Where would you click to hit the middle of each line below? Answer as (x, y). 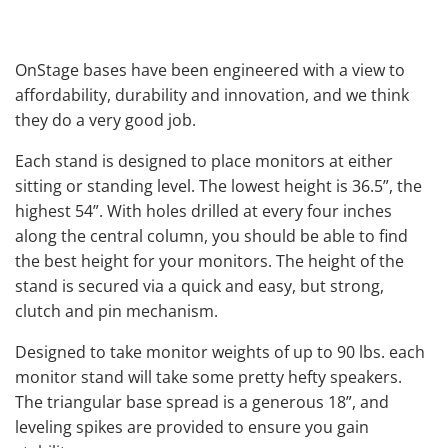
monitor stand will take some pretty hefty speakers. (208, 376)
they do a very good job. (105, 119)
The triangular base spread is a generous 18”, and (202, 401)
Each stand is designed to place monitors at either (204, 160)
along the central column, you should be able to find (211, 235)
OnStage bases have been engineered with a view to (210, 69)
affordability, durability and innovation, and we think (212, 94)
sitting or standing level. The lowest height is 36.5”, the (218, 185)
